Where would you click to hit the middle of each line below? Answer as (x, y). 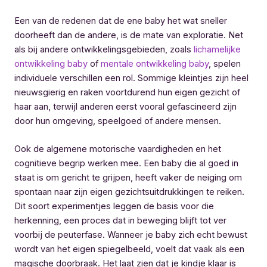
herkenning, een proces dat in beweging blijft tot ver (120, 220)
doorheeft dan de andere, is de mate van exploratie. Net (129, 35)
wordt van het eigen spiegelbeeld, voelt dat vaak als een (129, 249)
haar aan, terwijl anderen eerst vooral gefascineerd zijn (125, 106)
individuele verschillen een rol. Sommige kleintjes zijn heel (131, 78)
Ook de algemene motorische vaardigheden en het (118, 149)
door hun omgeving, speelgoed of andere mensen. (118, 121)
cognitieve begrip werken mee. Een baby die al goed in (126, 163)
